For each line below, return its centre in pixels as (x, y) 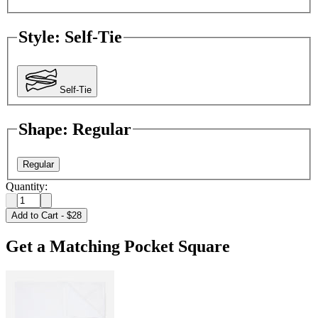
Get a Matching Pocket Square (118, 246)
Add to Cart (35, 216)
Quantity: (27, 187)
